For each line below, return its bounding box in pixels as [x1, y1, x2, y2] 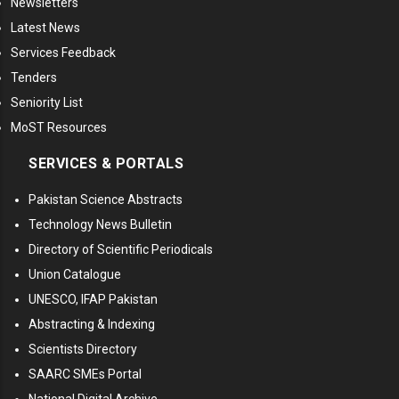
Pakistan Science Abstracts [28, 192, 183, 208]
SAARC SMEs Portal [28, 367, 142, 382]
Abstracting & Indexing [28, 317, 155, 332]
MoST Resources [11, 120, 107, 135]
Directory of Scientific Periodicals [28, 242, 213, 257]
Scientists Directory [28, 342, 137, 357]
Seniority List [11, 95, 83, 110]
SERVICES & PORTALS [28, 155, 183, 173]
